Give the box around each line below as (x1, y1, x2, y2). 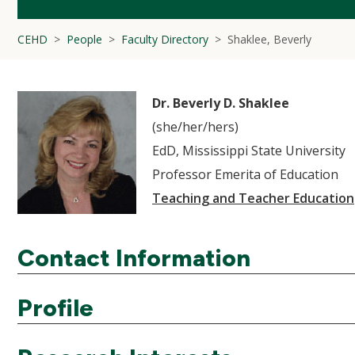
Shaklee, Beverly (227, 32, 311, 47)
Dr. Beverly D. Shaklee (152, 94, 289, 112)
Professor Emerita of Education (152, 166, 338, 183)
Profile (17, 292, 94, 323)
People (67, 32, 102, 47)
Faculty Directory (121, 32, 208, 47)
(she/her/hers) (152, 118, 239, 136)
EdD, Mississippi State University (152, 142, 345, 159)
